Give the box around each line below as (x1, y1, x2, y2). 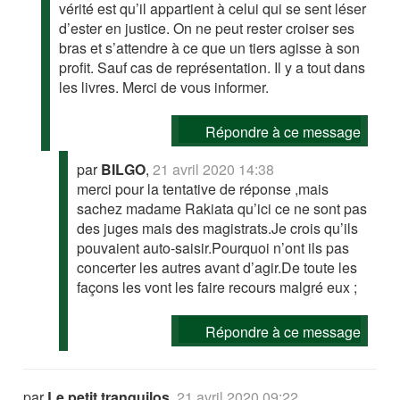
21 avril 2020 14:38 (153, 159, 275, 180)
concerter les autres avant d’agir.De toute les (77, 257, 358, 279)
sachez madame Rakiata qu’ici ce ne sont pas (77, 198, 368, 220)
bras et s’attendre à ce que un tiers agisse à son (59, 37, 361, 59)
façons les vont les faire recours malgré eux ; (77, 277, 358, 298)
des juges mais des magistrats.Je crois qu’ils (77, 218, 359, 239)
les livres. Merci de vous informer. (59, 77, 270, 98)
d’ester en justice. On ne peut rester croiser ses (59, 18, 355, 39)
